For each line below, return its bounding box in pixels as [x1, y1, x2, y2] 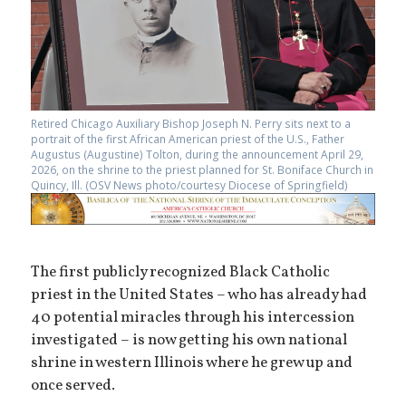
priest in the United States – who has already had [31, 284, 368, 306]
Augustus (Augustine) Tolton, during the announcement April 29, [31, 146, 364, 162]
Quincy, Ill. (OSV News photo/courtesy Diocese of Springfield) [31, 177, 349, 193]
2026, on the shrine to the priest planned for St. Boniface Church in [31, 161, 374, 178]
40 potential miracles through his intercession [31, 306, 355, 329]
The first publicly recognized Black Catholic [31, 261, 331, 284]
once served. [31, 374, 116, 397]
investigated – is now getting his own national [31, 329, 348, 352]
